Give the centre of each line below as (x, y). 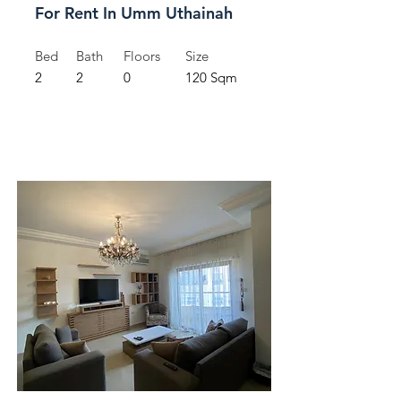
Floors (142, 56)
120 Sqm (211, 77)
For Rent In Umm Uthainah (134, 13)
